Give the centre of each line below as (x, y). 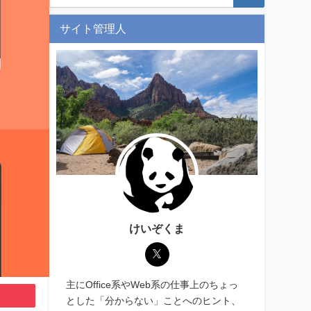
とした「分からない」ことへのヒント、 (154, 300)
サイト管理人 (93, 28)
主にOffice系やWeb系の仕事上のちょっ (152, 284)
